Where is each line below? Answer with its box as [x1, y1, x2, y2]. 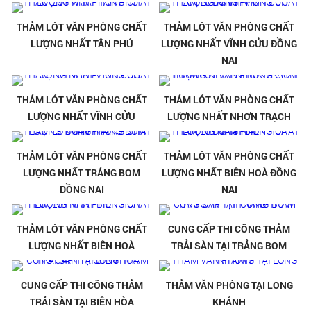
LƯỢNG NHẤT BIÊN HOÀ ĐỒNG [162, 166, 297, 180]
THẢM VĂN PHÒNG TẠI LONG [165, 278, 293, 292]
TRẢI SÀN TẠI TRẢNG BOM [171, 239, 287, 253]
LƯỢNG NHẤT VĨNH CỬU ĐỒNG [161, 37, 298, 51]
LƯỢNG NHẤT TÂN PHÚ [30, 37, 133, 51]
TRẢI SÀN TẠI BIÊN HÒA [29, 295, 134, 309]
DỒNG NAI [59, 183, 104, 196]
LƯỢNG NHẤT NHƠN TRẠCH [167, 110, 292, 124]
